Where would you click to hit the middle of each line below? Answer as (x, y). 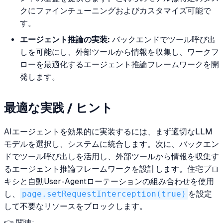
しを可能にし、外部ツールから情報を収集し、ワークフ (119, 52)
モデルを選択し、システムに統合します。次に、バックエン (111, 144)
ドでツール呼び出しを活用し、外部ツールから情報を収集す (111, 156)
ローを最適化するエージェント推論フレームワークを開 (119, 65)
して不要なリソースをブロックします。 (76, 206)
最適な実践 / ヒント (58, 108)
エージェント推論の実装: (65, 40)
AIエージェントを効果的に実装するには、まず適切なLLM (108, 131)
